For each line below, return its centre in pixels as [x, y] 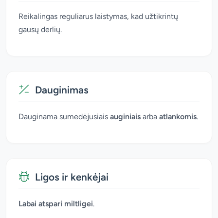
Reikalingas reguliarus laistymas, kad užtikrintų [98, 16]
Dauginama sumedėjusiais [64, 116]
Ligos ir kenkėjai [72, 177]
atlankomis [178, 116]
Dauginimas [62, 90]
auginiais [125, 116]
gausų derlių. [40, 29]
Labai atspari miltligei [56, 203]
